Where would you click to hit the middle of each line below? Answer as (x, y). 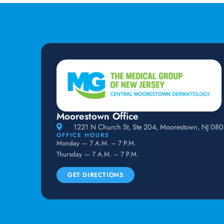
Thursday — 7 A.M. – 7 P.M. (97, 154)
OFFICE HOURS (83, 135)
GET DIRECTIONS (96, 175)
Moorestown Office (97, 116)
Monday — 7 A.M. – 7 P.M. (96, 143)
